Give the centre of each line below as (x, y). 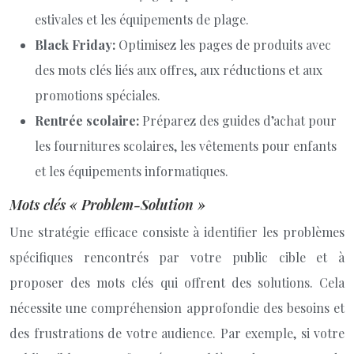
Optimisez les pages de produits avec (225, 45)
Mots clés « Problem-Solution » (107, 205)
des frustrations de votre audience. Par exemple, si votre (177, 333)
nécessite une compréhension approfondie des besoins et (177, 308)
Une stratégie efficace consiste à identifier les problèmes (177, 232)
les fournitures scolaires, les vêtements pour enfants (186, 146)
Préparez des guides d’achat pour (239, 121)
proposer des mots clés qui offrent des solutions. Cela (177, 282)
